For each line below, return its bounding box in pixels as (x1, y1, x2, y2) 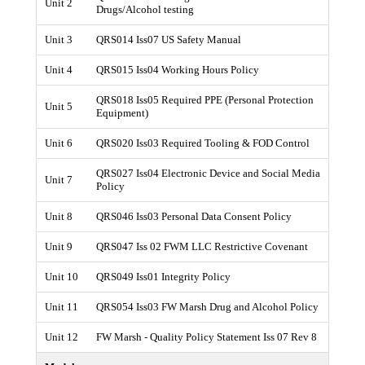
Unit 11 (45, 301, 78, 313)
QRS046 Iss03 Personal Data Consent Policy (96, 210, 292, 222)
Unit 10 (45, 270, 78, 283)
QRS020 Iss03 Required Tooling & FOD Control (96, 137, 310, 149)
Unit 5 (45, 100, 73, 112)
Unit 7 (45, 174, 73, 186)
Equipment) (96, 107, 148, 119)
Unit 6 (45, 137, 73, 149)
